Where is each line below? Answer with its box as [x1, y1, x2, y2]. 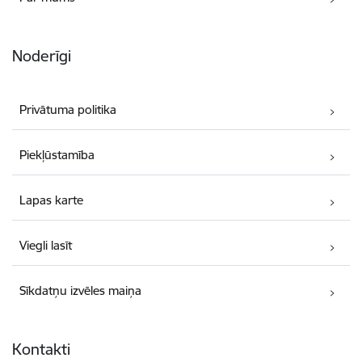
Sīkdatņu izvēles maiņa [19, 283, 142, 299]
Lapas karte [19, 192, 84, 208]
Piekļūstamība [19, 147, 95, 163]
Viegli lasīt [19, 238, 73, 254]
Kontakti [12, 339, 70, 360]
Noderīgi [12, 46, 71, 65]
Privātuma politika [19, 102, 117, 118]
